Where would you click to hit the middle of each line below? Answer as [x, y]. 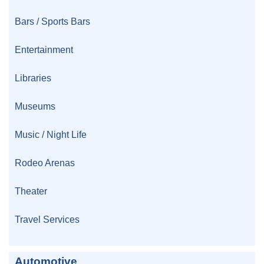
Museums [35, 106]
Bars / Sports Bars [52, 21]
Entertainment [44, 49]
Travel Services [47, 219]
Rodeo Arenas [45, 162]
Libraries [33, 77]
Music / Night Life [51, 134]
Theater [31, 191]
